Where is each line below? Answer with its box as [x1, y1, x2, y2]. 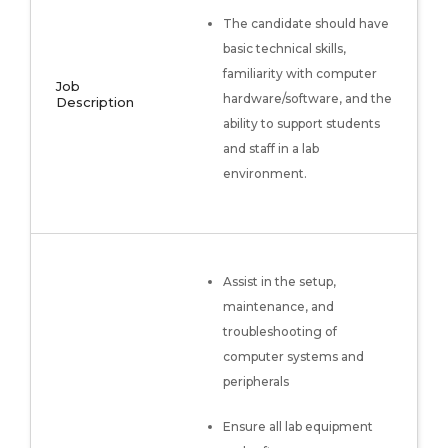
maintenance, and [223, 299, 334, 314]
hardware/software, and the [223, 91, 392, 106]
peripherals [223, 374, 292, 389]
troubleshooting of [223, 324, 337, 339]
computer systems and [223, 349, 364, 364]
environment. [223, 166, 307, 181]
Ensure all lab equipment [223, 419, 373, 434]
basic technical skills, [223, 41, 346, 56]
